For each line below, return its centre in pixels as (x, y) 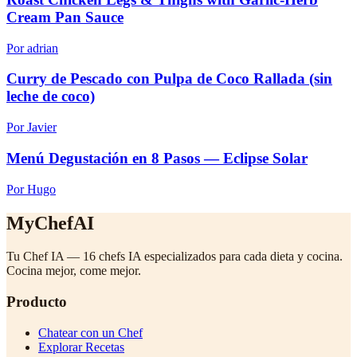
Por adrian (32, 48)
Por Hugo (31, 189)
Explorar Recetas (81, 347)
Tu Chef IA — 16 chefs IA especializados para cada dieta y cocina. (175, 257)
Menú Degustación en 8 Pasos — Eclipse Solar (157, 158)
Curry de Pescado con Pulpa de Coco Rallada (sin (169, 79)
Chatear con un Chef (90, 332)
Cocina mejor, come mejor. (74, 271)
